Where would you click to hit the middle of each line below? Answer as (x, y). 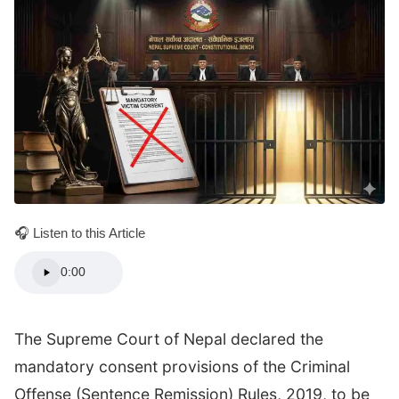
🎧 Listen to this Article (80, 232)
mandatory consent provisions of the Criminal (182, 366)
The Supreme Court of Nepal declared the (169, 338)
